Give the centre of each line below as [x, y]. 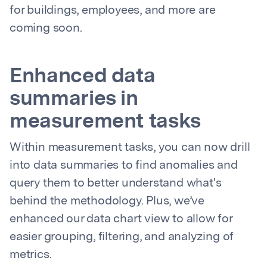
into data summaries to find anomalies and [124, 166]
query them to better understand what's [116, 184]
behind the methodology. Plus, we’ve [107, 201]
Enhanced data [82, 77]
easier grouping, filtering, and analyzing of [122, 237]
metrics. [31, 255]
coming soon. [46, 29]
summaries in [74, 100]
